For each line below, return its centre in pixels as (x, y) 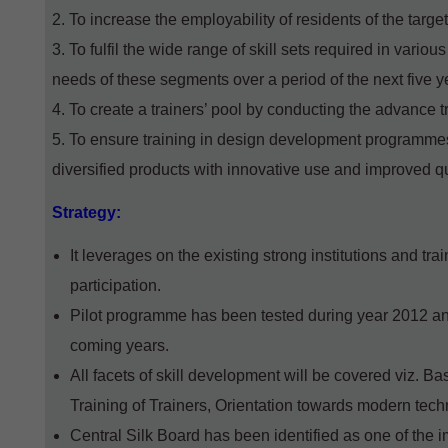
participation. (115, 285)
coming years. (119, 345)
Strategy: (86, 212)
